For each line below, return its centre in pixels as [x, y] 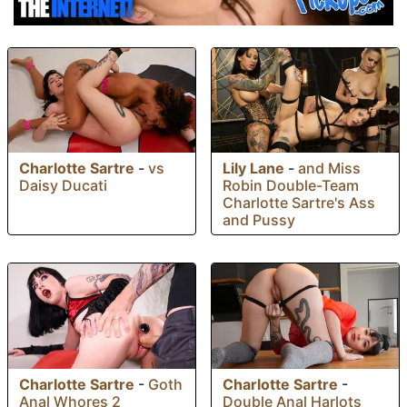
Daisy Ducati [63, 186]
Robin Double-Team [291, 186]
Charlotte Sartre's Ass [299, 203]
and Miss [329, 169]
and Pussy [259, 220]
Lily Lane [253, 169]
